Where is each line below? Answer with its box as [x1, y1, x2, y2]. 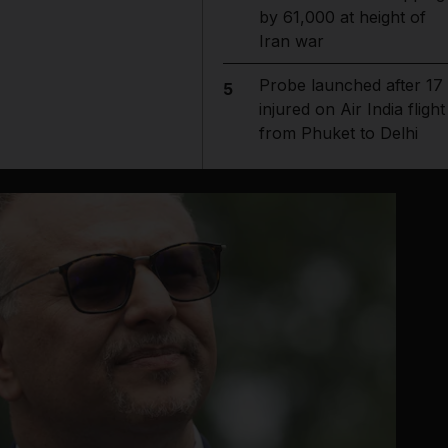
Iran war [258, 31, 324, 51]
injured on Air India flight [258, 99, 445, 119]
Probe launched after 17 [258, 75, 443, 95]
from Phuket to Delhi [258, 123, 418, 143]
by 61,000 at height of [258, 7, 426, 27]
